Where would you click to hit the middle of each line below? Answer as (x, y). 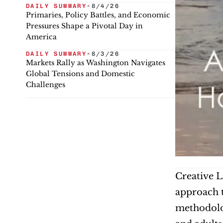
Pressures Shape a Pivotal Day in (84, 26)
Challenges (46, 85)
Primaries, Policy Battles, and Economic (98, 15)
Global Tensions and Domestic (80, 74)
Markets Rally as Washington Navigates (96, 63)
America (41, 37)
